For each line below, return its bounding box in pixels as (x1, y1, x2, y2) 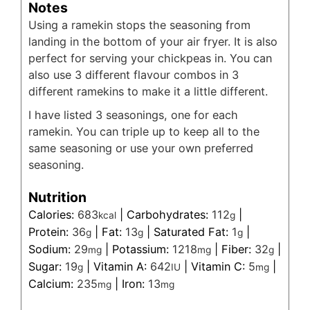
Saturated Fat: (154, 225, 232, 239)
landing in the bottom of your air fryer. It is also (28, 34, 277, 48)
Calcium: (28, 277, 77, 291)
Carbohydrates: (127, 208, 212, 222)
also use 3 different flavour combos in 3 (28, 67, 239, 82)
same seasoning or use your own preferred (28, 140, 253, 155)
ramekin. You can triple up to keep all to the (28, 124, 259, 138)
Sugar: (28, 259, 65, 274)
